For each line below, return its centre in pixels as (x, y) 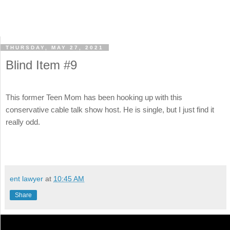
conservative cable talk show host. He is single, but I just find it (110, 110)
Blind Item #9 (41, 65)
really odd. (23, 122)
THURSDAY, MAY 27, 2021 (55, 48)
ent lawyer (26, 178)
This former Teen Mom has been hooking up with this (94, 98)
